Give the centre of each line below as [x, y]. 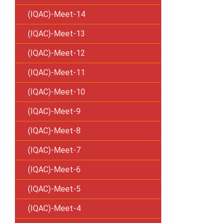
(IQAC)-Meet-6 [54, 169]
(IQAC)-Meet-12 [56, 53]
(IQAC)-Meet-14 [56, 14]
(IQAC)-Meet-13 [56, 34]
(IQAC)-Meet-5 [54, 189]
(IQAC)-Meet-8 [54, 131]
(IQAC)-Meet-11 [56, 72]
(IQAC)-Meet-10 [56, 92]
